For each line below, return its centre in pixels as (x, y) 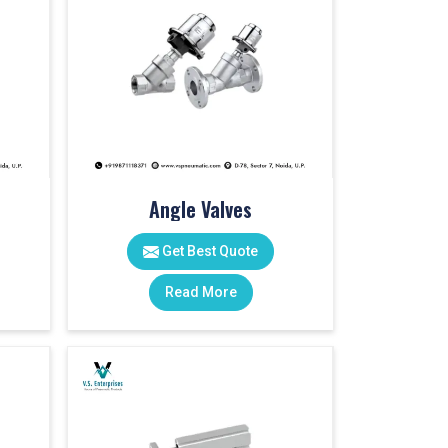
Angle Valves (200, 209)
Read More (200, 292)
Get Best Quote (208, 251)
